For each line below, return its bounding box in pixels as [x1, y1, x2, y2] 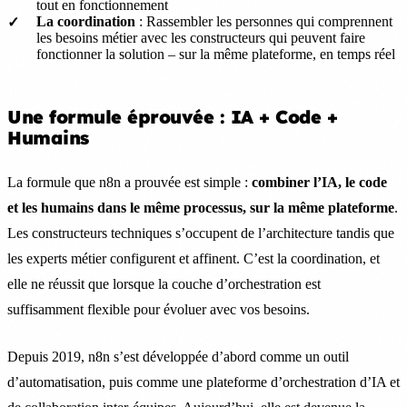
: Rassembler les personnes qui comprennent [135, 13, 392, 29]
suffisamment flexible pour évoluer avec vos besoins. [7, 301, 310, 317]
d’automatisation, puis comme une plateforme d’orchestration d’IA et [7, 373, 400, 390]
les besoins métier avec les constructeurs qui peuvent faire [36, 29, 365, 45]
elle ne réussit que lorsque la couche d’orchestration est [7, 275, 321, 292]
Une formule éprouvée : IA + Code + [7, 104, 337, 128]
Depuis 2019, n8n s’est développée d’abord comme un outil [7, 348, 349, 364]
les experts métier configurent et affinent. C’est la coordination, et [7, 250, 380, 266]
